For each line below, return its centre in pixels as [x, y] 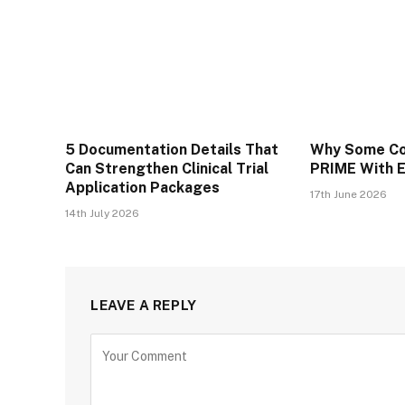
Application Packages [142, 187]
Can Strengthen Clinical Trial [167, 168]
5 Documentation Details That [172, 149]
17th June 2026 [349, 194]
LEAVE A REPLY [144, 305]
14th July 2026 [102, 213]
